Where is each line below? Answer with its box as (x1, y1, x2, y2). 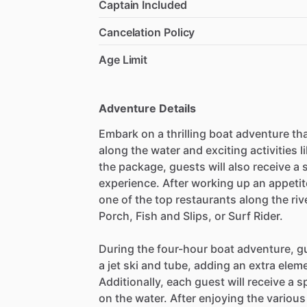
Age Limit (99, 53, 148, 67)
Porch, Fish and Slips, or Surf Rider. (99, 209, 283, 223)
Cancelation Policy (99, 25, 195, 40)
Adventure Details (99, 101, 196, 116)
